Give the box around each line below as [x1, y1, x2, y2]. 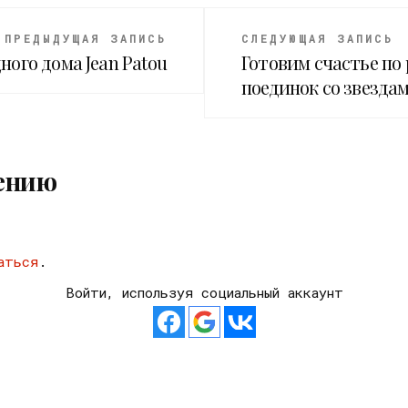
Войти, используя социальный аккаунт [65, 283, 343, 302]
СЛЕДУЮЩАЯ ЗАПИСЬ [241, 31, 393, 46]
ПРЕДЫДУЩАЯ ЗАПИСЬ [5, 31, 167, 46]
